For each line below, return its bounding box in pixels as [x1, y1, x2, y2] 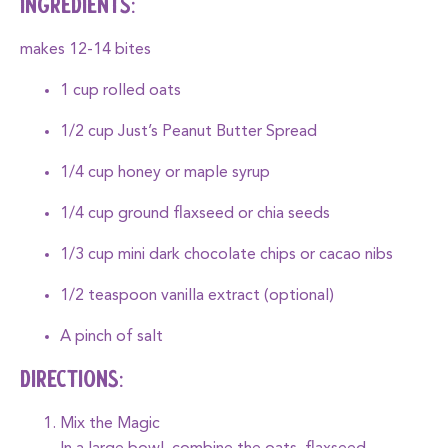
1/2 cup [60, 124, 118, 140]
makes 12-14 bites [20, 42, 151, 58]
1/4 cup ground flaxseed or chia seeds [60, 206, 330, 222]
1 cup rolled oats [60, 83, 181, 99]
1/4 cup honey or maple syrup [60, 165, 270, 181]
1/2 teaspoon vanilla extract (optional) [60, 288, 334, 304]
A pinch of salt [60, 329, 163, 345]
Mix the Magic [60, 416, 160, 432]
